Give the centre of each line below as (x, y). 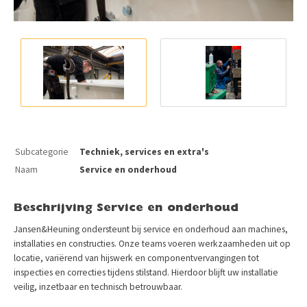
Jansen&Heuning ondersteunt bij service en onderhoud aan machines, (151, 229)
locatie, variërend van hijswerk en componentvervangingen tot (136, 258)
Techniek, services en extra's (144, 152)
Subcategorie (42, 152)
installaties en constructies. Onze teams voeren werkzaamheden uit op (152, 243)
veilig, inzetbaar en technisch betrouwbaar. (98, 286)
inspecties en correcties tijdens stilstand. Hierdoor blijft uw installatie (146, 272)
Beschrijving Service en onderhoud (126, 208)
